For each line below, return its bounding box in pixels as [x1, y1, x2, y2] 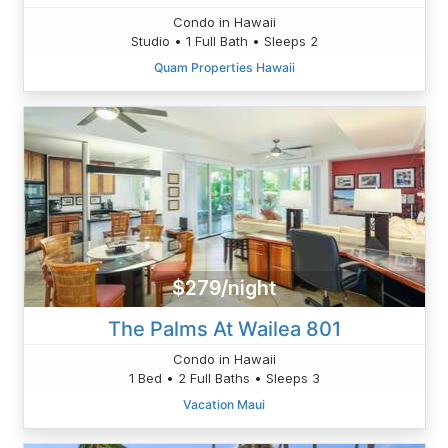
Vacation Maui [183, 396, 265, 412]
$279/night [172, 276, 276, 301]
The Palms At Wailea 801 [107, 316, 341, 341]
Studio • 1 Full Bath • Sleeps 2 [130, 32, 318, 49]
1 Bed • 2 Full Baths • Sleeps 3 [128, 369, 320, 386]
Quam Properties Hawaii [153, 59, 295, 75]
